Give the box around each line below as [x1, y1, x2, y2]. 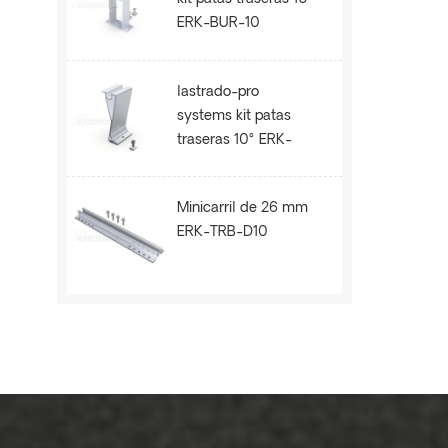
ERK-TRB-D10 [177, 225, 268, 241]
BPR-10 [177, 156, 226, 172]
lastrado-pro [177, 84, 260, 100]
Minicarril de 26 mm [177, 201, 309, 217]
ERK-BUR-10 [177, 16, 260, 32]
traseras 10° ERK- [177, 132, 293, 148]
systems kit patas [177, 108, 292, 124]
